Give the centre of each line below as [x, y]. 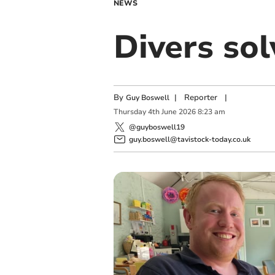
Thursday [130, 112]
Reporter [200, 98]
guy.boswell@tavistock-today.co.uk [189, 139]
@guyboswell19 [157, 127]
